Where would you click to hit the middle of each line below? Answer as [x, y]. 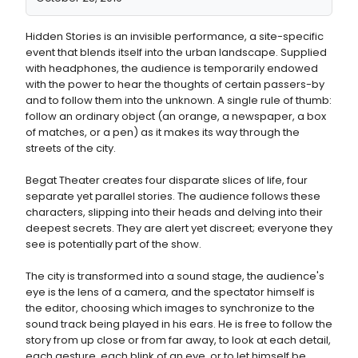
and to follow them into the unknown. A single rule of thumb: [179, 100]
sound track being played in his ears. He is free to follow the [179, 324]
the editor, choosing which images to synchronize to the [170, 308]
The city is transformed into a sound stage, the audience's [175, 276]
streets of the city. [71, 148]
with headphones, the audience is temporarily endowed [172, 68]
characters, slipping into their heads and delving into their [174, 212]
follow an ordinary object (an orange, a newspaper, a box [176, 116]
